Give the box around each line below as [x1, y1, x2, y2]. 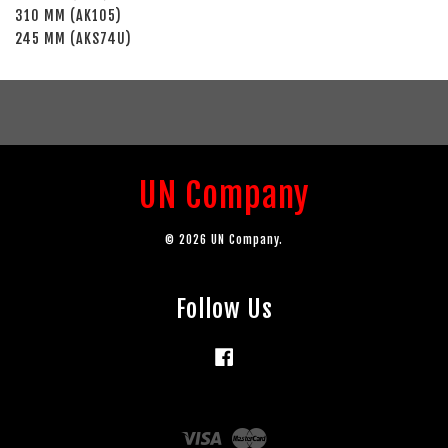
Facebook [238, 344, 292, 360]
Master [267, 424, 310, 440]
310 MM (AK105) [15, 6, 122, 24]
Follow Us [175, 293, 273, 324]
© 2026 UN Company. [165, 231, 283, 247]
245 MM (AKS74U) [15, 29, 140, 47]
